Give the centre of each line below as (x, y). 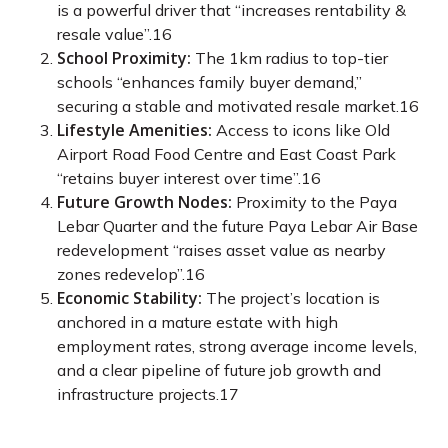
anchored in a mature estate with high (197, 322)
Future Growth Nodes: (144, 202)
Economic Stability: (129, 298)
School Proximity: (123, 58)
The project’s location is (290, 298)
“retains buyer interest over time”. (178, 178)
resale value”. (104, 34)
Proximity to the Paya (314, 202)
